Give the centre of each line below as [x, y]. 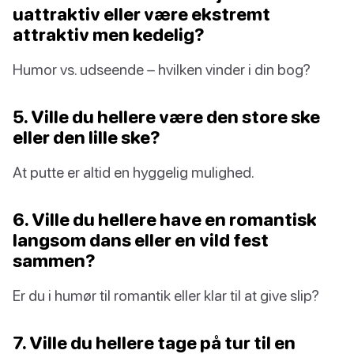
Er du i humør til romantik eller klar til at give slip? [166, 296]
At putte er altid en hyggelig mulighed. [134, 172]
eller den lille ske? [87, 137]
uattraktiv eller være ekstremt [141, 14]
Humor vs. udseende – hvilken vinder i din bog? [162, 70]
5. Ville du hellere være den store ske [166, 117]
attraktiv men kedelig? [109, 35]
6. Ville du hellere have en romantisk [165, 220]
